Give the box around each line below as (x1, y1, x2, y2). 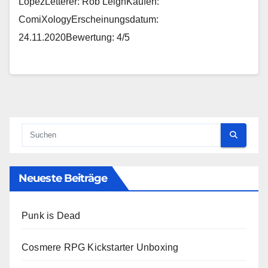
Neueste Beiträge (19, 171, 108, 185)
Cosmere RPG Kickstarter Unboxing (22, 242, 179, 252)
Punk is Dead (22, 210, 81, 221)
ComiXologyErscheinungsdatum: (19, 14, 159, 25)
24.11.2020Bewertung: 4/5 (19, 32, 130, 42)
